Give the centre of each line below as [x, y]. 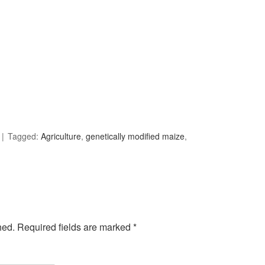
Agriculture [61, 136]
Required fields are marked [75, 227]
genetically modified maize [135, 136]
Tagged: [24, 136]
